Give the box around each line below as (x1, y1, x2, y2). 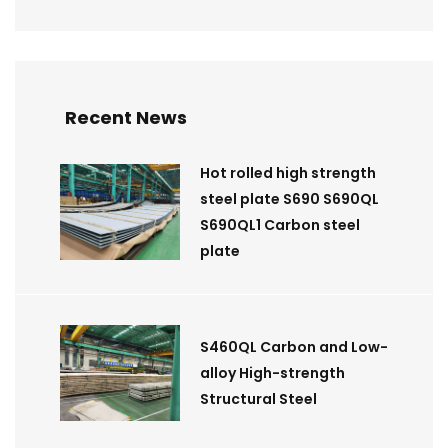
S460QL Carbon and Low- (200, 337, 388, 357)
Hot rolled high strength (200, 163, 376, 183)
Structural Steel (200, 389, 317, 409)
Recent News (65, 105, 187, 130)
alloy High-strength (200, 363, 345, 383)
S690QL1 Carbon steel (200, 215, 360, 235)
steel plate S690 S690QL (200, 189, 379, 209)
